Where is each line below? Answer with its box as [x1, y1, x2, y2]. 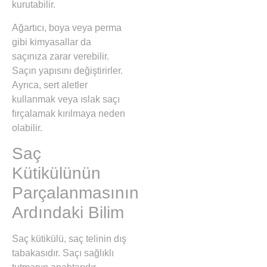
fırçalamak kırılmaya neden [12, 108, 125, 119]
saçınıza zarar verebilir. [12, 51, 109, 61]
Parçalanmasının [12, 184, 139, 203]
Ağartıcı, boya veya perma [12, 22, 122, 33]
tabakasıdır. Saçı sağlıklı [12, 248, 114, 259]
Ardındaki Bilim [12, 203, 124, 222]
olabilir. [12, 122, 42, 133]
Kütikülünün [12, 164, 101, 183]
